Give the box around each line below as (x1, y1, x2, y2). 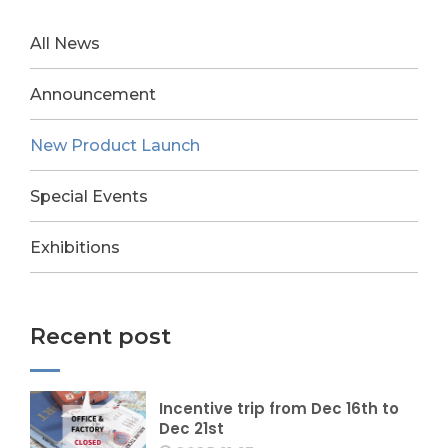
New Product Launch (30, 136, 200, 156)
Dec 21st (159, 418, 225, 439)
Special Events (30, 187, 148, 207)
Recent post (30, 323, 171, 351)
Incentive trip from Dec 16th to (159, 398, 400, 419)
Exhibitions (30, 238, 120, 258)
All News (30, 34, 100, 54)
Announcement (30, 85, 156, 105)
